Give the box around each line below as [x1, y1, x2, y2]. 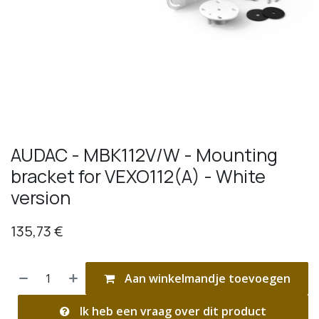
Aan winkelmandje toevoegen [121, 270, 291, 286]
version [11, 184, 70, 210]
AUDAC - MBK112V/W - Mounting [11, 142, 278, 167]
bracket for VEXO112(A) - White [11, 163, 266, 189]
